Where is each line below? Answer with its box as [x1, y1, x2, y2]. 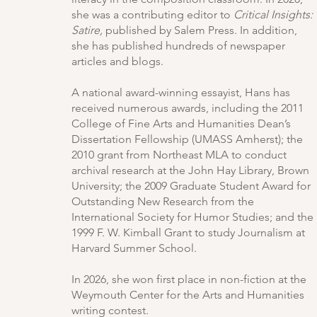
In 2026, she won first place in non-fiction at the [71, 272, 309, 286]
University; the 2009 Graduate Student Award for [71, 179, 311, 192]
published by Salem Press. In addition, [103, 23, 297, 37]
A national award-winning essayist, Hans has [71, 86, 290, 99]
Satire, [71, 23, 103, 37]
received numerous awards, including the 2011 [71, 101, 304, 115]
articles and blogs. [71, 54, 166, 68]
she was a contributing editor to [71, 8, 234, 21]
